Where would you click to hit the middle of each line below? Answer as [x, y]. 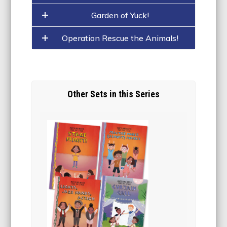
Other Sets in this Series [113, 94]
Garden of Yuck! [120, 15]
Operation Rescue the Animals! [120, 38]
